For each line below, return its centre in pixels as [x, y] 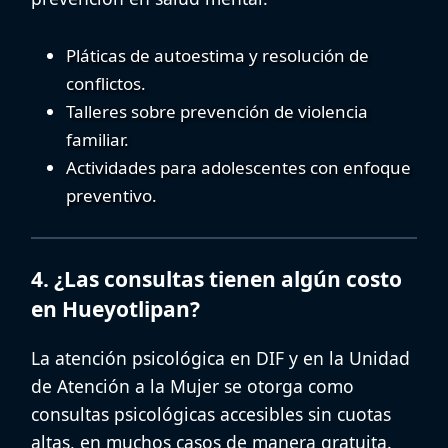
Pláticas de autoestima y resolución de [217, 56]
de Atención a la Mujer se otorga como [192, 385]
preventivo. [111, 196]
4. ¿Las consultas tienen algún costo [216, 278]
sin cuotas [347, 413]
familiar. [97, 140]
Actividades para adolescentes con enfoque [238, 168]
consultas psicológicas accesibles [167, 413]
